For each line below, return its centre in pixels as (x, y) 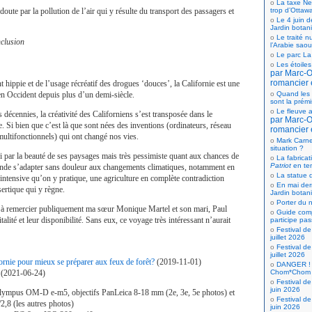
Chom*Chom (290, 272)
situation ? (287, 148)
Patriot (281, 165)
